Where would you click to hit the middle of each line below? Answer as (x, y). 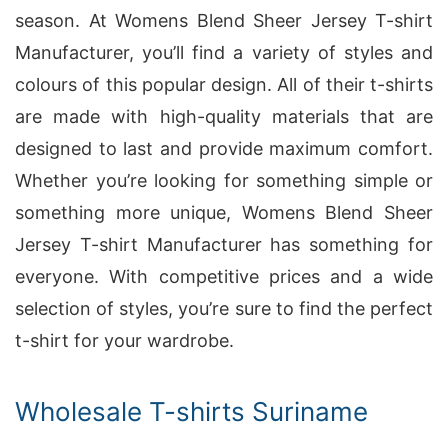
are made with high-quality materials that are (224, 116)
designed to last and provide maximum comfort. (224, 148)
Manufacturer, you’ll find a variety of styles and (224, 52)
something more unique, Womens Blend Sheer (224, 212)
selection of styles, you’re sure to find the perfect (224, 308)
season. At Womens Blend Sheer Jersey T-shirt (224, 20)
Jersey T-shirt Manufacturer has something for (224, 244)
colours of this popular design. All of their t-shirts (224, 84)
